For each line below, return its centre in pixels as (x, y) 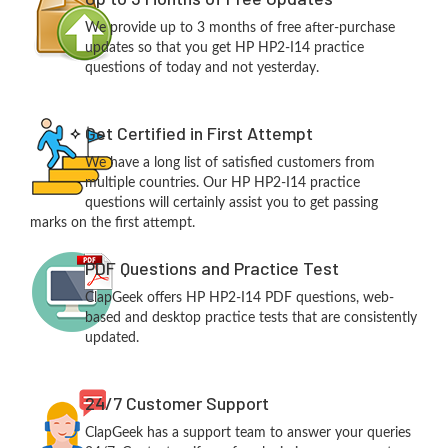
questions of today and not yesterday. (201, 68)
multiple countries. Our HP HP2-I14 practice (222, 183)
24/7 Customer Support (176, 403)
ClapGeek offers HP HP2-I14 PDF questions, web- (239, 298)
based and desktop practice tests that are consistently (250, 318)
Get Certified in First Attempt (198, 133)
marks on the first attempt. (112, 223)
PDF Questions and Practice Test (211, 268)
